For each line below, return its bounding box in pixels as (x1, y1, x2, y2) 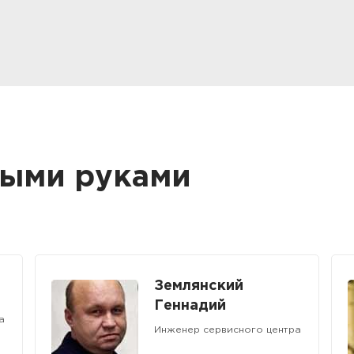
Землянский (154, 279, 243, 292)
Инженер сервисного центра (154, 325, 301, 334)
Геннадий (154, 299, 226, 312)
